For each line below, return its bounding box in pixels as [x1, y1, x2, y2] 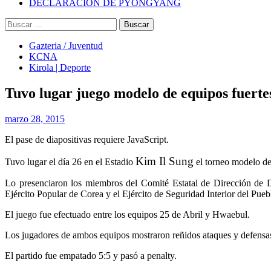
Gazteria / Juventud [29, 41, 103, 51]
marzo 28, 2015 [5, 113, 65, 124]
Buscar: [4, 18, 33, 28]
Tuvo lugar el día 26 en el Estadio [5, 156, 135, 167]
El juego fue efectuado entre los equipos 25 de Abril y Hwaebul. [5, 209, 250, 220]
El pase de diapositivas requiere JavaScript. [5, 134, 169, 145]
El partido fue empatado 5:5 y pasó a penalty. [5, 250, 177, 261]
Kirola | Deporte [29, 62, 91, 73]
